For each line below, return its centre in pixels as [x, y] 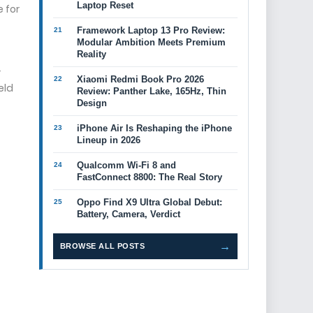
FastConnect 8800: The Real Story [150, 177]
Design [92, 103]
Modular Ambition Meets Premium [151, 42]
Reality [92, 54]
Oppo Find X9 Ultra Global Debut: [150, 202]
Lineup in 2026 [109, 140]
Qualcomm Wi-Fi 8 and [126, 165]
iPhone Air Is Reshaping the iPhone [154, 128]
